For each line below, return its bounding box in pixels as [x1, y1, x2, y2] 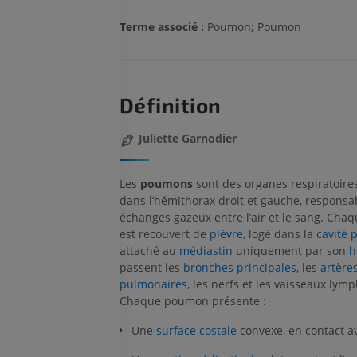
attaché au [119, 242, 179, 258]
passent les [119, 259, 183, 275]
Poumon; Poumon [203, 19, 301, 35]
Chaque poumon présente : [119, 292, 266, 308]
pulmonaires [119, 276, 187, 292]
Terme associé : [119, 19, 204, 35]
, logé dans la [242, 226, 316, 241]
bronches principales [182, 259, 296, 275]
